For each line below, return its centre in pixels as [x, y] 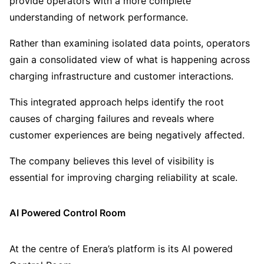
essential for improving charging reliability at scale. [123, 178]
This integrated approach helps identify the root [117, 102]
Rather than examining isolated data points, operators [130, 43]
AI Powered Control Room [67, 213]
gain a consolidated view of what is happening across [130, 60]
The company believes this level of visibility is [112, 161]
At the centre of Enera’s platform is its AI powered [121, 248]
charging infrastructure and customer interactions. [121, 76]
